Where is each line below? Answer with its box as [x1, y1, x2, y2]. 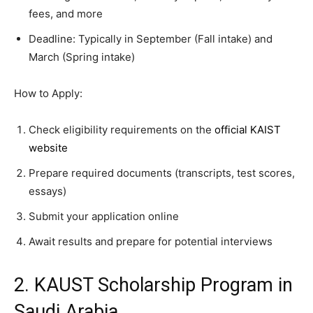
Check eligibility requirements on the [29, 122, 214, 136]
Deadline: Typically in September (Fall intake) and [29, 31, 272, 45]
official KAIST [214, 122, 281, 136]
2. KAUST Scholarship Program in [14, 273, 293, 296]
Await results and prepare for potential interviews [29, 234, 272, 248]
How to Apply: [14, 86, 82, 100]
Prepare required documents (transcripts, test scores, [29, 166, 295, 180]
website [29, 140, 68, 154]
